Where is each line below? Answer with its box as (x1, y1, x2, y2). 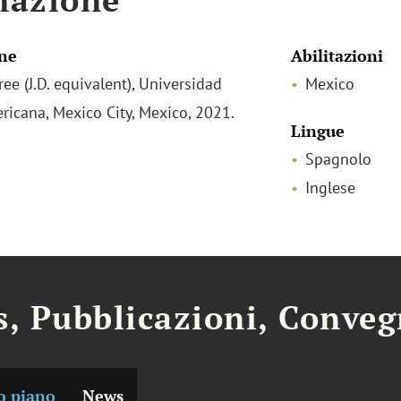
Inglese (304, 177, 355, 198)
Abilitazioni (290, 45, 383, 66)
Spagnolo (304, 149, 371, 169)
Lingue (290, 120, 345, 141)
